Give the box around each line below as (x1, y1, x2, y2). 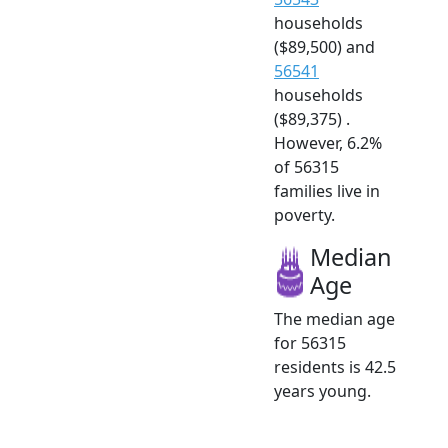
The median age (274, 308, 395, 331)
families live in (274, 180, 380, 203)
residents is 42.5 (274, 356, 396, 379)
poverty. (274, 204, 335, 227)
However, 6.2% (274, 132, 382, 155)
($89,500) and (274, 36, 375, 59)
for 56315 (274, 332, 346, 355)
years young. (274, 380, 371, 403)
